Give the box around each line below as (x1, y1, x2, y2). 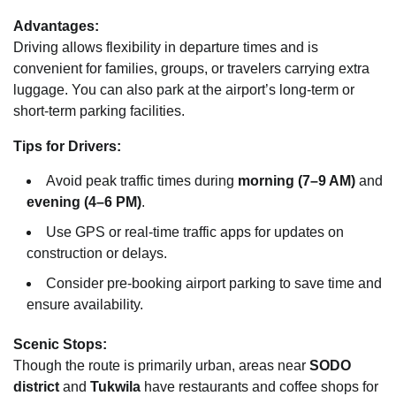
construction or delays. (27, 246, 167, 262)
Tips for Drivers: (13, 139, 121, 155)
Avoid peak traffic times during (46, 173, 238, 189)
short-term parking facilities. (13, 103, 185, 119)
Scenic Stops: (13, 337, 107, 353)
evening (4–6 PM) (27, 194, 141, 210)
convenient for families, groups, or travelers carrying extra (13, 61, 369, 77)
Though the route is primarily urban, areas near (13, 358, 309, 374)
